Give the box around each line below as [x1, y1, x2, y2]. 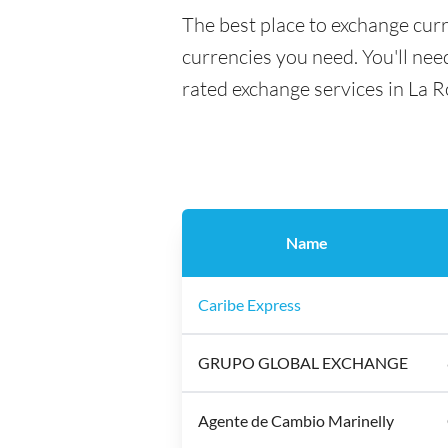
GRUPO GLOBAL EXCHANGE [198, 353, 408, 372]
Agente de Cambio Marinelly [198, 411, 394, 430]
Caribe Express [198, 295, 301, 314]
